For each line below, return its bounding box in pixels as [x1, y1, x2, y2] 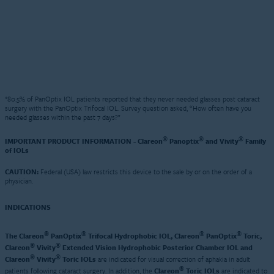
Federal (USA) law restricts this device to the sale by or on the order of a [39, 166, 252, 177]
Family [243, 135, 266, 146]
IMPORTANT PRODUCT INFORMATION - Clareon [5, 135, 163, 146]
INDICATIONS [5, 201, 51, 212]
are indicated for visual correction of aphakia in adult [96, 253, 250, 264]
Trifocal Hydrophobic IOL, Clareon [86, 230, 199, 241]
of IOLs [5, 144, 29, 155]
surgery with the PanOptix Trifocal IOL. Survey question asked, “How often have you [5, 102, 251, 113]
